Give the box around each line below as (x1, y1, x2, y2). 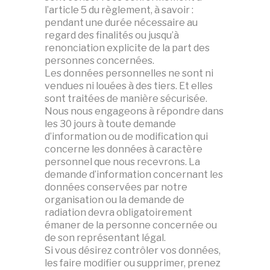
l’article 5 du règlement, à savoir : (45, 4, 193, 16)
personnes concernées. (45, 55, 154, 66)
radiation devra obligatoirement (45, 207, 192, 218)
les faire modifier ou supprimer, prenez (45, 257, 221, 269)
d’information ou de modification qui (45, 131, 208, 142)
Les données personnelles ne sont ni (45, 67, 213, 79)
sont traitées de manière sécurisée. (45, 93, 207, 104)
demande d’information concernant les (45, 169, 223, 180)
